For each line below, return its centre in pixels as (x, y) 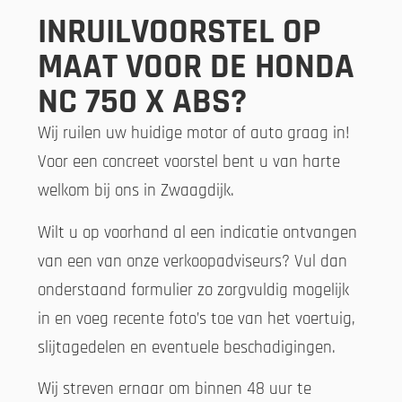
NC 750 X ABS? (142, 102)
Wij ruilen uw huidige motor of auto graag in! (194, 134)
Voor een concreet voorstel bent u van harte (189, 162)
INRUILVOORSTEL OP (179, 32)
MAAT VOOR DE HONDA (196, 67)
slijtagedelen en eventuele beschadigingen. (187, 347)
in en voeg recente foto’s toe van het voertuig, (197, 319)
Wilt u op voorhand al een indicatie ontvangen (197, 232)
